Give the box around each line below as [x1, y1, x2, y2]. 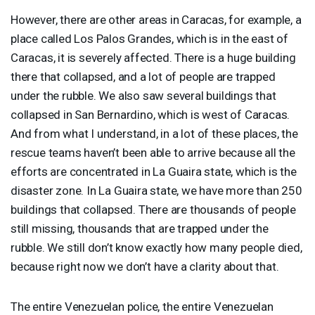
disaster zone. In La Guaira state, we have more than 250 [11, 183, 302, 198]
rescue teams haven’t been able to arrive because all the [11, 145, 295, 160]
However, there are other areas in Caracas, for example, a [11, 12, 302, 27]
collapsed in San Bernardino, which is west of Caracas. [11, 107, 290, 122]
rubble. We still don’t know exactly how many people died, [11, 240, 302, 255]
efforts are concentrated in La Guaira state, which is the [11, 164, 297, 179]
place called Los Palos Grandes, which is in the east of [11, 31, 288, 46]
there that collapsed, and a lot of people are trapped [11, 69, 276, 84]
